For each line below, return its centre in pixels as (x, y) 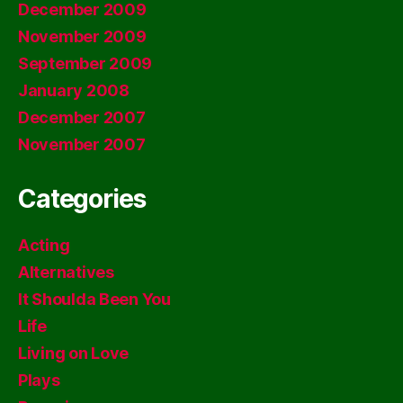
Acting (44, 245)
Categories (82, 199)
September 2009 (85, 63)
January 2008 (74, 90)
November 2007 (82, 144)
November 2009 (82, 36)
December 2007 (82, 117)
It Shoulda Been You (94, 299)
